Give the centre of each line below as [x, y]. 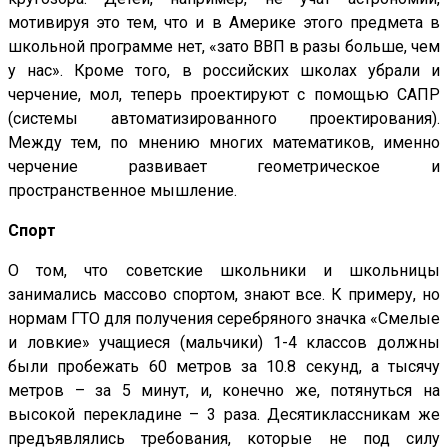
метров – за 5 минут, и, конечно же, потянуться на [224, 391]
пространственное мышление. [122, 191]
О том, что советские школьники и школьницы [224, 271]
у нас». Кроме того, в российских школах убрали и [224, 71]
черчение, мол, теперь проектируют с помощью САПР [224, 95]
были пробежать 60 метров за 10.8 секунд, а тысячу [224, 367]
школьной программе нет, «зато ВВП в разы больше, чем [224, 47]
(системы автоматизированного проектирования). [224, 119]
